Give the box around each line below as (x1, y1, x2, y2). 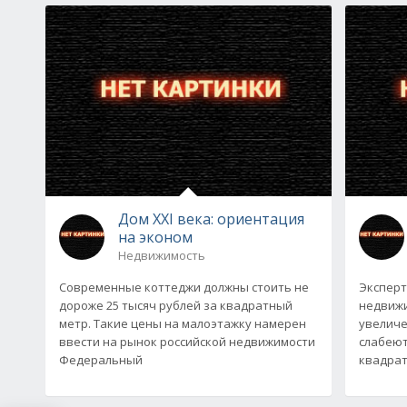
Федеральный (59, 351, 143, 368)
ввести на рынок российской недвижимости (59, 333, 315, 350)
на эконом (118, 226, 193, 247)
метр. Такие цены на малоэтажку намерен (59, 314, 306, 332)
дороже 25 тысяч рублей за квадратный (59, 296, 293, 313)
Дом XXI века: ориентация (118, 208, 304, 229)
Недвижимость (118, 246, 205, 263)
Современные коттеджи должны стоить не (59, 278, 309, 295)
